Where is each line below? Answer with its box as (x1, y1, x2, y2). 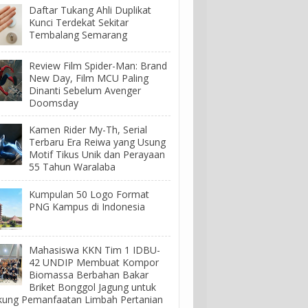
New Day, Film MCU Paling (29, 71, 148, 85)
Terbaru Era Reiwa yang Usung (29, 135, 166, 149)
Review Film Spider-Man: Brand (29, 59, 167, 73)
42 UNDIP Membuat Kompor (29, 255, 159, 269)
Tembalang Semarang (29, 28, 127, 42)
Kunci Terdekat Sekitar (29, 16, 129, 30)
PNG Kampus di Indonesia (29, 199, 145, 213)
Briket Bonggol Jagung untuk (29, 280, 156, 294)
